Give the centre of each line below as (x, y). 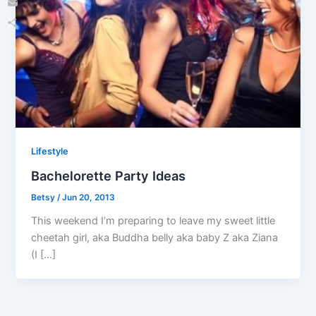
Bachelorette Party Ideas (109, 176)
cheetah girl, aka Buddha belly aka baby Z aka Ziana (155, 237)
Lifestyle (50, 152)
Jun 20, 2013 (89, 198)
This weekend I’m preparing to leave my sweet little (153, 220)
